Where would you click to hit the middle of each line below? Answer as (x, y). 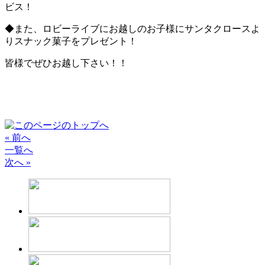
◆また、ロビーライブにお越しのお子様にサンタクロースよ (132, 29)
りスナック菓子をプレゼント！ (71, 41)
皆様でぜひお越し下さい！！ (66, 63)
